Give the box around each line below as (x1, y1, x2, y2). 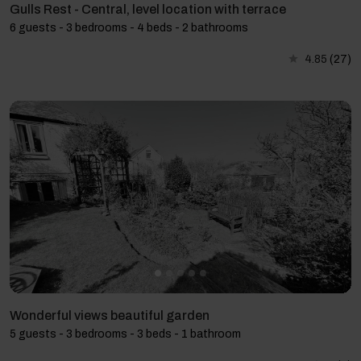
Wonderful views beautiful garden (10, 308, 210, 322)
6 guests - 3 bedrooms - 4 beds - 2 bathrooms (10, 22, 248, 35)
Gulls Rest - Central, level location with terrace (10, 2, 286, 17)
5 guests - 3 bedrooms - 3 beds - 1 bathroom (10, 327, 241, 340)
